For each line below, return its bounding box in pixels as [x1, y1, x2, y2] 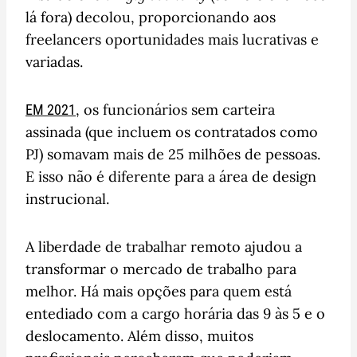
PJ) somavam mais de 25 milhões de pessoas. [25, 144, 320, 163]
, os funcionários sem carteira [76, 100, 275, 119]
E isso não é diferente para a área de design [25, 167, 316, 186]
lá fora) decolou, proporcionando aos [25, 7, 276, 26]
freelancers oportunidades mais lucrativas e [25, 29, 319, 49]
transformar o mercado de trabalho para [25, 259, 296, 278]
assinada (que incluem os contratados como [25, 122, 318, 141]
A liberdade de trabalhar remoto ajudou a [25, 237, 302, 256]
